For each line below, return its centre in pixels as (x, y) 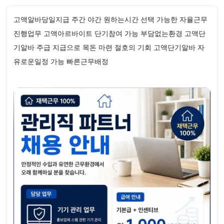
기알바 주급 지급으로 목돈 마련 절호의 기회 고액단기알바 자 (109, 47)
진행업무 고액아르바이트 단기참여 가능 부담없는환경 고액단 (109, 33)
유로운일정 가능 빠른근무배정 (61, 61)
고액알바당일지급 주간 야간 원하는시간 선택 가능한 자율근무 (110, 19)
